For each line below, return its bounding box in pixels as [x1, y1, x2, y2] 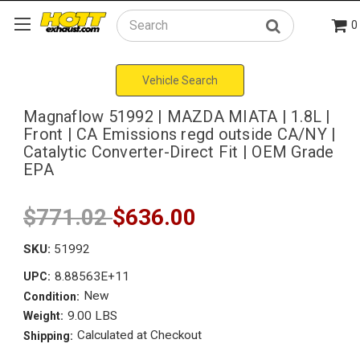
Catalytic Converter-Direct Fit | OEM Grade [23, 141, 334, 162]
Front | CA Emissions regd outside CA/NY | [23, 124, 337, 144]
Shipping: [23, 329, 73, 342]
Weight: [23, 309, 63, 323]
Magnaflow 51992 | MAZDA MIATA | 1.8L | [23, 106, 331, 126]
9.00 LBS [67, 308, 117, 323]
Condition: [23, 289, 80, 303]
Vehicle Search [142, 73, 218, 87]
